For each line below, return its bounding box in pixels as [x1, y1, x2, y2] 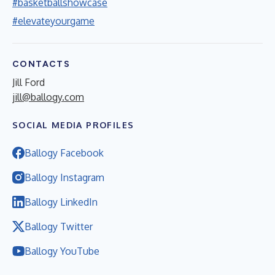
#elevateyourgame [12, 14, 95, 27]
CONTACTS [12, 58, 71, 69]
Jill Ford [12, 76, 45, 88]
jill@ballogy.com [12, 90, 84, 103]
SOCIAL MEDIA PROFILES [12, 119, 134, 130]
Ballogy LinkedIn [25, 195, 98, 208]
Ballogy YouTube [25, 244, 99, 257]
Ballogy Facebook [25, 146, 104, 159]
